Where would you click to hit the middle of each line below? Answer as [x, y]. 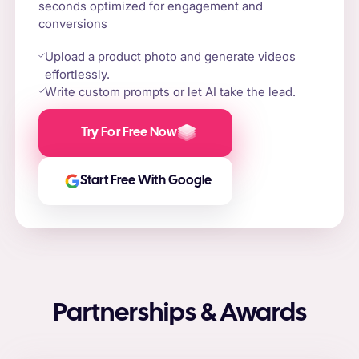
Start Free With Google [146, 180]
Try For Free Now [129, 132]
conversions [73, 23]
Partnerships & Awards [179, 313]
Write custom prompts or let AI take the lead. [171, 92]
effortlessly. [78, 75]
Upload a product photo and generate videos [171, 57]
